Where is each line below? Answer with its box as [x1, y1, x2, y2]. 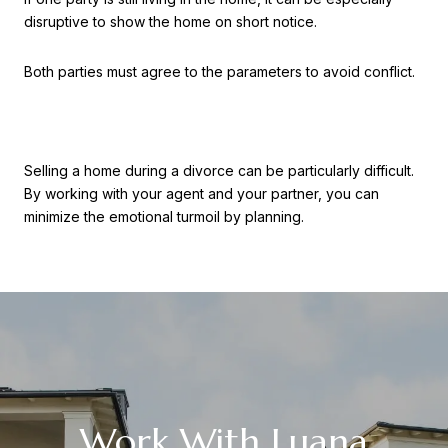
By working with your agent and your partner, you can [24, 184, 379, 202]
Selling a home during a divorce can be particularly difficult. [24, 161, 414, 179]
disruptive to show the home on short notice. [24, 12, 321, 30]
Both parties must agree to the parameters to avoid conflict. [24, 62, 419, 80]
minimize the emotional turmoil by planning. [24, 207, 308, 225]
